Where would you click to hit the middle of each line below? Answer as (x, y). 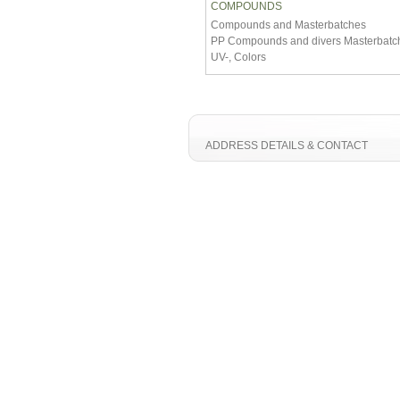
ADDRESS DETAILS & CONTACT (286, 146)
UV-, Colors (238, 57)
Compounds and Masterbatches (288, 25)
